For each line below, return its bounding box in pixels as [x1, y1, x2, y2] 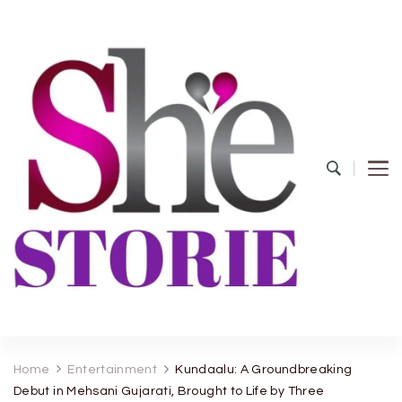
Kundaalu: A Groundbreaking [175, 363, 353, 377]
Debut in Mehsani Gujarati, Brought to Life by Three [13, 385, 325, 398]
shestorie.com [13, 322, 184, 351]
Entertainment [67, 363, 158, 377]
